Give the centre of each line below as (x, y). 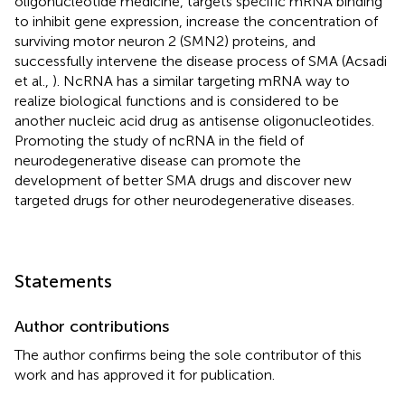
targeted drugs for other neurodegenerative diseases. (184, 200)
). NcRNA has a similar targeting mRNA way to (201, 80)
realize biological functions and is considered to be (177, 100)
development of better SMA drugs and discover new (183, 180)
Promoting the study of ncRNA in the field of (159, 140)
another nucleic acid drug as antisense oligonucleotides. (194, 120)
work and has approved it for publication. (145, 374)
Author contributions (92, 326)
